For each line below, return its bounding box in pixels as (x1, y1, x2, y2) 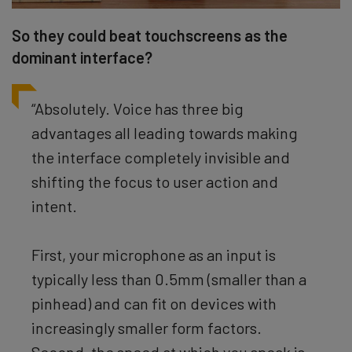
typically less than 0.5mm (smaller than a (31, 269, 306, 288)
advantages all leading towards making (31, 123, 298, 142)
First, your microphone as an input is (31, 244, 276, 264)
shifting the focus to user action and (31, 171, 278, 191)
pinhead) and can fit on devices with (31, 293, 277, 313)
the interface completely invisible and (31, 147, 290, 167)
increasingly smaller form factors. (31, 317, 262, 337)
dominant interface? (12, 47, 152, 67)
